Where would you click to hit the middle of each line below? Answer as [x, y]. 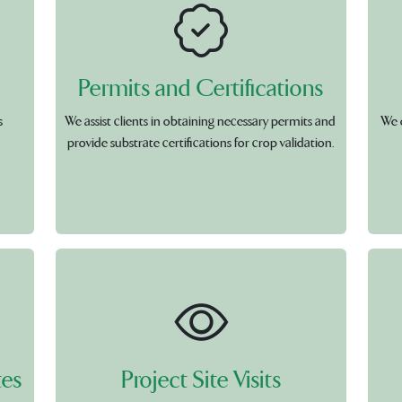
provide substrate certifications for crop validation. [201, 143]
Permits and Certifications [201, 89]
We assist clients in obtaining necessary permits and [201, 122]
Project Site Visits [201, 380]
